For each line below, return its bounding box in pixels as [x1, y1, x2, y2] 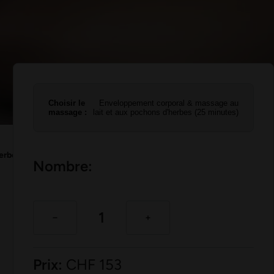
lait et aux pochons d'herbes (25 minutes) [92, 108, 239, 117]
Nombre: [33, 157, 93, 176]
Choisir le [48, 98, 86, 108]
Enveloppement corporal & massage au [98, 98, 239, 108]
